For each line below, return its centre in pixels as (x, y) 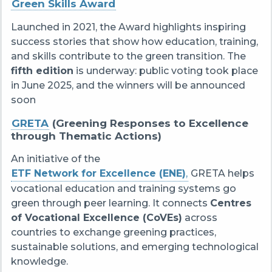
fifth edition (42, 70)
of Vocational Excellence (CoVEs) (96, 217)
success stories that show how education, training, (134, 41)
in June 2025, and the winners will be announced (128, 85)
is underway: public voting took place (165, 70)
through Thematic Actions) (86, 136)
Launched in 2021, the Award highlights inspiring (128, 27)
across (199, 217)
